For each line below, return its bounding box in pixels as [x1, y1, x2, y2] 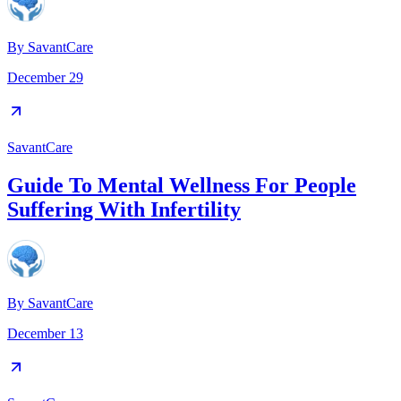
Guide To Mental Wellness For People [7, 173, 356, 197]
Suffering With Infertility [7, 197, 241, 221]
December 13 [7, 325, 83, 341]
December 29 [7, 70, 83, 85]
